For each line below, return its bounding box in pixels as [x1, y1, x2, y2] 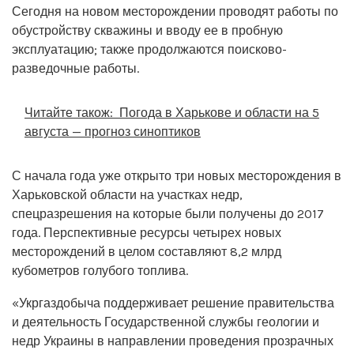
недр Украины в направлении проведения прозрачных [12, 333, 333, 348]
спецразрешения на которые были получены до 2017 [12, 205, 324, 221]
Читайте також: [24, 104, 113, 120]
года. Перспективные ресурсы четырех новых [12, 224, 281, 240]
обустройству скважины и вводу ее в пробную [12, 22, 283, 38]
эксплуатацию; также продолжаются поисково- [12, 41, 287, 57]
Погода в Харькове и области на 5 [119, 104, 319, 120]
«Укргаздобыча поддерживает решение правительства [12, 295, 334, 311]
